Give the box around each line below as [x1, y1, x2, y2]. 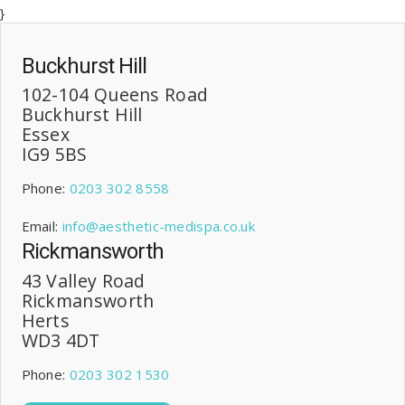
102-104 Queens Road [21, 82, 209, 108]
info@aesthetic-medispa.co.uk [61, 217, 256, 236]
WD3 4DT [21, 327, 100, 353]
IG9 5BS [21, 142, 88, 167]
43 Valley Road [21, 268, 146, 293]
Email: [21, 217, 62, 236]
